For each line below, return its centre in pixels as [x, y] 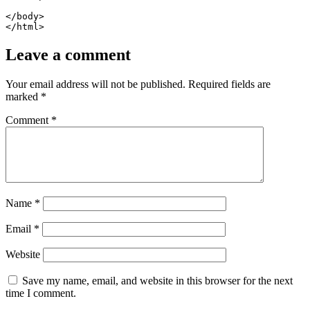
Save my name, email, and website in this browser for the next [157, 281]
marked [23, 97]
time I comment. [41, 293]
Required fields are [229, 84]
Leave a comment [68, 55]
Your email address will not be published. [95, 84]
